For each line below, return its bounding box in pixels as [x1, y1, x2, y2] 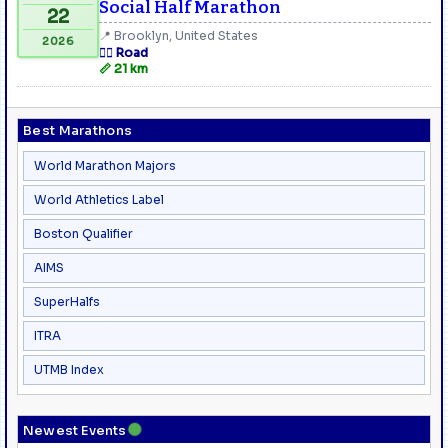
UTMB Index [34, 361, 104, 377]
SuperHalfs [34, 293, 100, 309]
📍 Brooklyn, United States [99, 27, 258, 43]
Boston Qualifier [34, 225, 133, 241]
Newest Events [23, 421, 127, 439]
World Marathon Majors [34, 157, 176, 173]
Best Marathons [23, 121, 133, 139]
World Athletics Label [34, 191, 164, 207]
